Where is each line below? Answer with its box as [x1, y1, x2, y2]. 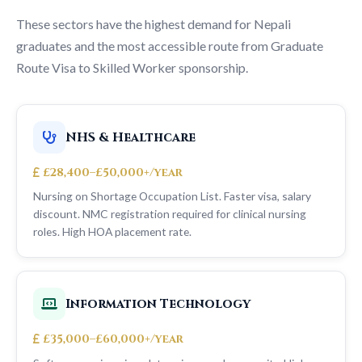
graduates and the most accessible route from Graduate [16, 38, 323, 54]
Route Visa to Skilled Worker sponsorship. [16, 60, 248, 76]
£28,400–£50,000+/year [43, 165, 183, 181]
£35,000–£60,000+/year [43, 331, 183, 347]
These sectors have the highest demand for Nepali [16, 16, 291, 32]
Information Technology [65, 295, 250, 313]
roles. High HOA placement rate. [33, 225, 192, 239]
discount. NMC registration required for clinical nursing [33, 207, 306, 221]
